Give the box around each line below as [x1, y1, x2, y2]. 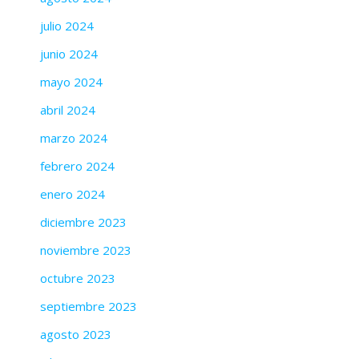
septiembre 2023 [40, 297, 137, 314]
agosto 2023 [40, 325, 111, 342]
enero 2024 [40, 185, 105, 202]
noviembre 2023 [40, 241, 131, 258]
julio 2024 [40, 17, 94, 34]
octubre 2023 [40, 269, 115, 286]
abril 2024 [40, 101, 95, 118]
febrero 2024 [40, 157, 115, 174]
